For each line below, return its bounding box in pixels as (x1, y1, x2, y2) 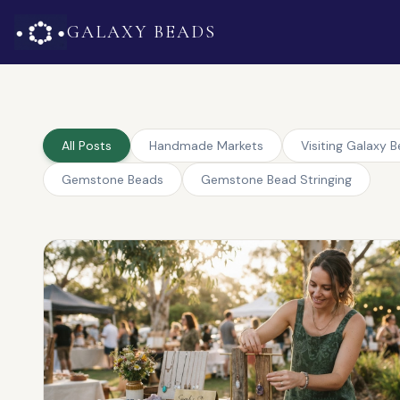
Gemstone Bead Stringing (201, 171, 352, 187)
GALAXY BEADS (67, 21, 217, 43)
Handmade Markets (149, 137, 263, 154)
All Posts (62, 137, 112, 154)
